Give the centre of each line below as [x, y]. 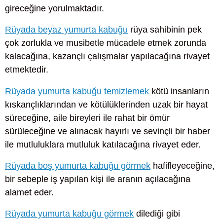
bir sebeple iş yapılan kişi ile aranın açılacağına [98, 179]
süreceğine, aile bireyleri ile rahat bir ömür [87, 118]
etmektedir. [27, 70]
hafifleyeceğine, [183, 166]
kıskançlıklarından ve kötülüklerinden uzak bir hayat [106, 104]
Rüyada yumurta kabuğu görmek [69, 213]
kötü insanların [179, 91]
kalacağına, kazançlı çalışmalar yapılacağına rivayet [107, 56]
